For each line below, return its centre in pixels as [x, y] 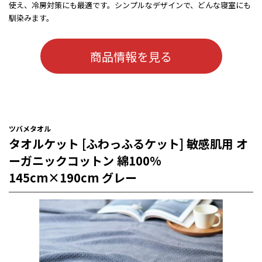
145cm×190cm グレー [73, 178]
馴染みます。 [31, 18]
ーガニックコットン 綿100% [85, 161]
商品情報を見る [131, 56]
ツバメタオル [30, 129]
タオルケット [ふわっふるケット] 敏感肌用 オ [128, 144]
